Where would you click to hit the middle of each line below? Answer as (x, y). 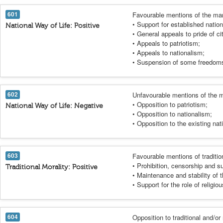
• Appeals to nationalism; (168, 53)
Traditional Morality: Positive (52, 167)
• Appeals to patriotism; (166, 43)
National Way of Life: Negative (54, 106)
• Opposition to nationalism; (172, 114)
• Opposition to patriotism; (170, 104)
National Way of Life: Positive (53, 26)
